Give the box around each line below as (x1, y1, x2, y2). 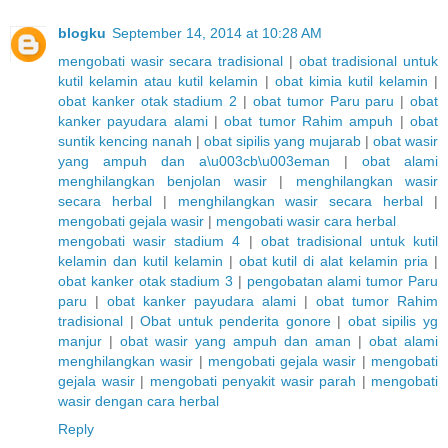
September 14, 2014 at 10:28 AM (112, 25, 322, 42)
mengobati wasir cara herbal (216, 213, 396, 230)
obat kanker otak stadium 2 (58, 93, 238, 110)
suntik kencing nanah (58, 133, 192, 150)
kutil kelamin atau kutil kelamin (58, 73, 259, 90)
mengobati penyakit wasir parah (149, 373, 356, 390)
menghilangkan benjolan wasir (58, 173, 267, 190)
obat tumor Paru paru (252, 93, 395, 110)
